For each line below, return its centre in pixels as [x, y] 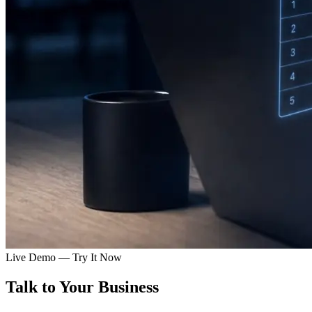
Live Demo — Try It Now [64, 257]
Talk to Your [50, 287]
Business [128, 287]
